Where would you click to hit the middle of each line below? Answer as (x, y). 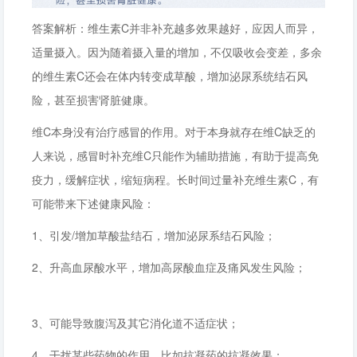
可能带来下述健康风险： (106, 203)
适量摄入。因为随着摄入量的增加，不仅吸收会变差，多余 (177, 52)
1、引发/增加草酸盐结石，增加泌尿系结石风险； (167, 235)
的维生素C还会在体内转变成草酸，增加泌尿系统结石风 (170, 76)
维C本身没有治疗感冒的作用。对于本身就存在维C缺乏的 (174, 131)
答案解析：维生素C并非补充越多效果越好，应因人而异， (175, 28)
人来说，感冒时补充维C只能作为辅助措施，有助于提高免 (175, 155)
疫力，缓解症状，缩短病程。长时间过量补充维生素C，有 (175, 179)
